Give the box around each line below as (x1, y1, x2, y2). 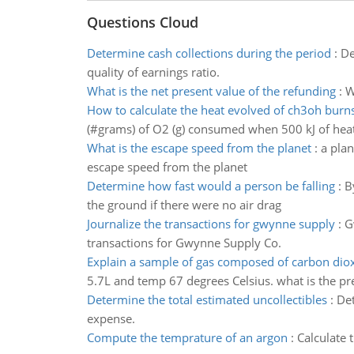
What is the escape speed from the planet (86, 140, 311, 156)
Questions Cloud (86, 13, 198, 32)
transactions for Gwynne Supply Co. (86, 235, 281, 250)
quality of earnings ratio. (86, 64, 220, 80)
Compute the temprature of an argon (86, 330, 288, 345)
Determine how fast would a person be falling (86, 178, 335, 194)
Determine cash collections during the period (86, 45, 331, 61)
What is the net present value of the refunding (86, 83, 336, 99)
